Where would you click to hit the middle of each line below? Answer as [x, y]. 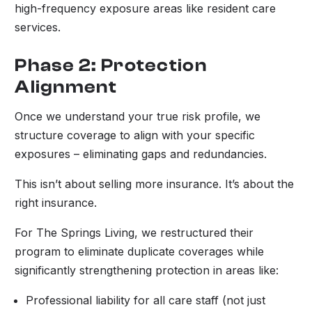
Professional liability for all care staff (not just [146, 300]
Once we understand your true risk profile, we [138, 116]
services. [38, 27]
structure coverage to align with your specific [135, 135]
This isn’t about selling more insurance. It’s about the [155, 184]
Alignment [66, 87]
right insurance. [56, 202]
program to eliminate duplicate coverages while [140, 251]
